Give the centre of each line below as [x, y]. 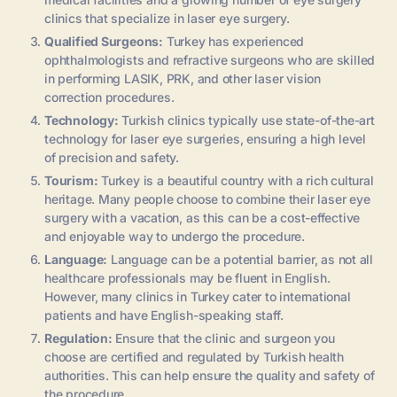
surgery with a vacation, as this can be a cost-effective [202, 217]
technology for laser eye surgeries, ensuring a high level [206, 138]
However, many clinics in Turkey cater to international [198, 296]
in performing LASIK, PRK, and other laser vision [183, 78]
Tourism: [71, 180]
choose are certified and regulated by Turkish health [195, 356]
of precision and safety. [112, 157]
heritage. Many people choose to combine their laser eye [207, 198]
